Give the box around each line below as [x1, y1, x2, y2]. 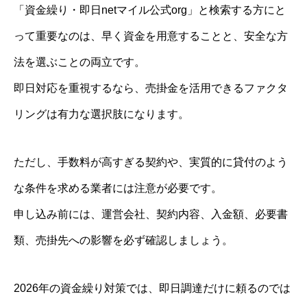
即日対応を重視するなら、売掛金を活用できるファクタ [14, 82, 288, 94]
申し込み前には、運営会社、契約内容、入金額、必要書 [14, 208, 288, 220]
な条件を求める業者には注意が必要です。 [14, 182, 222, 194]
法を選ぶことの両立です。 [14, 56, 145, 68]
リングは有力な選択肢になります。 [14, 108, 189, 120]
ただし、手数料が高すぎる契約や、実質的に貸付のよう [14, 156, 288, 168]
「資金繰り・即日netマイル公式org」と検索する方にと [14, 3, 286, 16]
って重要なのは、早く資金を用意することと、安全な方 [14, 29, 288, 42]
